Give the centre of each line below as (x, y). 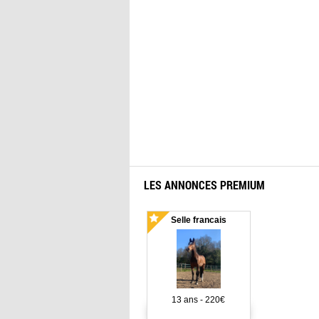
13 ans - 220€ (199, 299)
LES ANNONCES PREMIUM (204, 184)
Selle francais (198, 220)
